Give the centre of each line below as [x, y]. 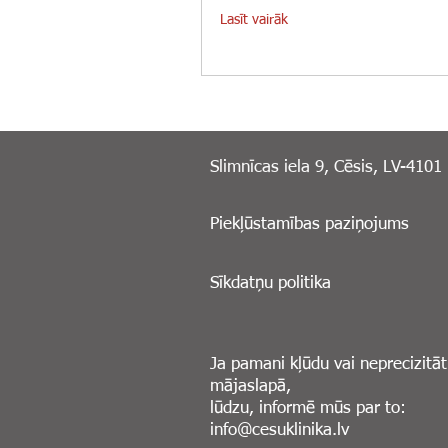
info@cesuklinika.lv [279, 430]
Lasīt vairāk [254, 20]
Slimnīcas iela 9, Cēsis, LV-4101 [326, 167]
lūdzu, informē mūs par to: [308, 408]
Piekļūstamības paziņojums [309, 224]
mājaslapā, [253, 386]
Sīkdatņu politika [270, 283]
